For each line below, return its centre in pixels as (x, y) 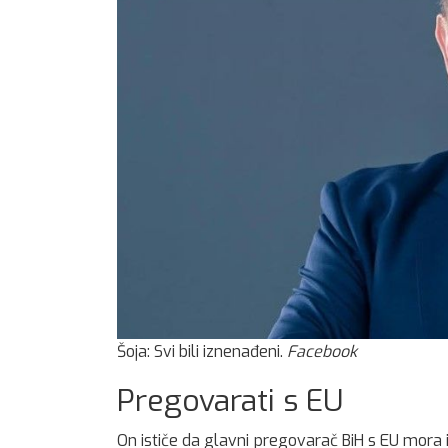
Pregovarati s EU (230, 400)
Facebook (322, 351)
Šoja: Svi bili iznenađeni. (202, 351)
